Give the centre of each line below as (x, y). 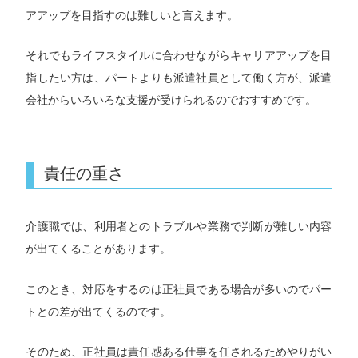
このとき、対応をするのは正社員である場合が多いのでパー (179, 289)
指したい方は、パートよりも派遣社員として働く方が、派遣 (179, 78)
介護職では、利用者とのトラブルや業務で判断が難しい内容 (179, 227)
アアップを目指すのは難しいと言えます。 (132, 15)
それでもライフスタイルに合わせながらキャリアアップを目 (179, 56)
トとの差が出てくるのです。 (99, 311)
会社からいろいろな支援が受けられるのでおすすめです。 (171, 100)
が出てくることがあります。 (99, 249)
